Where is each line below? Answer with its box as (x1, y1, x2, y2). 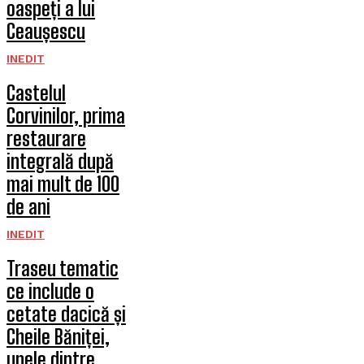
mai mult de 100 (6, 172, 119, 196)
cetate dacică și (6, 302, 126, 326)
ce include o (6, 279, 94, 303)
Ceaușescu (6, 19, 85, 43)
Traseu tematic (6, 257, 119, 280)
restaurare (6, 127, 86, 150)
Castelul (6, 81, 66, 105)
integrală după (6, 149, 114, 173)
